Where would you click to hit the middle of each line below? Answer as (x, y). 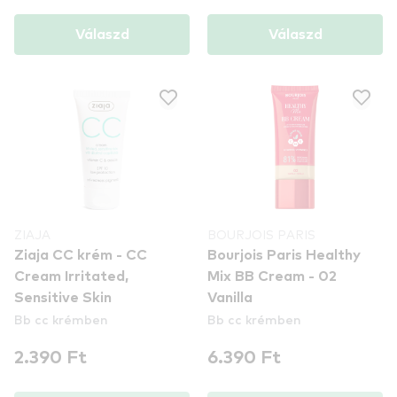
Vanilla (230, 298)
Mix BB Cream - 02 (272, 276)
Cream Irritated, (71, 276)
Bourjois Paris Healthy (284, 255)
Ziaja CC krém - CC (81, 255)
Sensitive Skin (63, 298)
